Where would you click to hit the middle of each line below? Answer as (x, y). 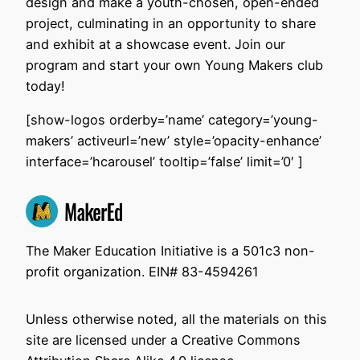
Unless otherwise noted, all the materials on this (176, 319)
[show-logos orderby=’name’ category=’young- (172, 120)
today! (45, 86)
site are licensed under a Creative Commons (163, 340)
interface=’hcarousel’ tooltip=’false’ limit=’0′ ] (164, 162)
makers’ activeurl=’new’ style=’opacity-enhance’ (174, 141)
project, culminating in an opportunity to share (171, 23)
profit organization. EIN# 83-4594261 (142, 272)
